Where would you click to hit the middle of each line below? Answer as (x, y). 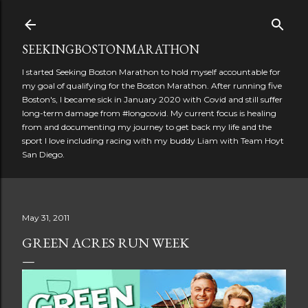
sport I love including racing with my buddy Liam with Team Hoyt (153, 141)
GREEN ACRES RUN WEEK (106, 243)
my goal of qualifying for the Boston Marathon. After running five (152, 86)
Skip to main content (154, 17)
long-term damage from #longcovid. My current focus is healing (149, 113)
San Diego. (43, 154)
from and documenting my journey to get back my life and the (147, 127)
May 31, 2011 (46, 218)
